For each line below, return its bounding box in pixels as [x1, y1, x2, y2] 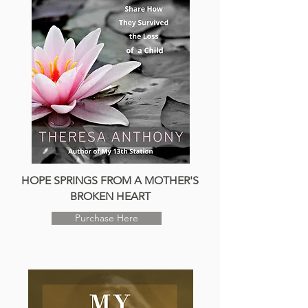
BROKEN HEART [69, 190, 151, 203]
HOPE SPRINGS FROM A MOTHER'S [21, 174, 199, 187]
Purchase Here [75, 212, 138, 224]
